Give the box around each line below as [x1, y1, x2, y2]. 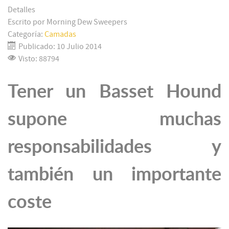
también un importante [8, 163, 221, 185]
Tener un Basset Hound [8, 80, 221, 102]
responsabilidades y [8, 135, 221, 157]
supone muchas [8, 108, 221, 129]
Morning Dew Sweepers [47, 17, 127, 27]
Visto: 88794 [18, 54, 59, 64]
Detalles [8, 5, 35, 15]
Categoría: [8, 30, 44, 39]
